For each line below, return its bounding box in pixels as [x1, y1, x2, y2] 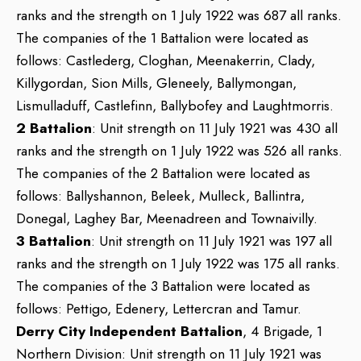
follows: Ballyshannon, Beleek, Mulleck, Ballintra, [16, 185, 305, 206]
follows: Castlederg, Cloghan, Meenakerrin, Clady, [16, 50, 315, 71]
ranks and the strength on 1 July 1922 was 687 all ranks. [16, 5, 342, 26]
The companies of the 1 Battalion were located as [16, 27, 309, 48]
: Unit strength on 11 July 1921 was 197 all [91, 230, 332, 251]
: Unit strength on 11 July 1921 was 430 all [92, 118, 338, 139]
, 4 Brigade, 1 [243, 321, 322, 342]
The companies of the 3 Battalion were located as [16, 276, 310, 297]
